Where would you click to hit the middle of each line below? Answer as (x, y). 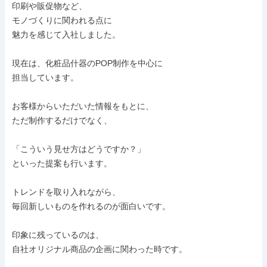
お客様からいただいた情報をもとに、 (83, 106)
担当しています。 (45, 77)
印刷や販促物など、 (49, 6)
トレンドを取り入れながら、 (66, 192)
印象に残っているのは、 (58, 235)
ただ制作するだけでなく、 (62, 120)
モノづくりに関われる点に (62, 20)
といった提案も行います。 (62, 163)
